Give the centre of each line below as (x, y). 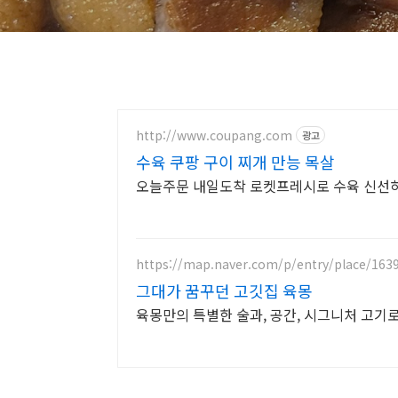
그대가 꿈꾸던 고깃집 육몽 (224, 291)
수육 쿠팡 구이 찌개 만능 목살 (235, 162)
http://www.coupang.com (214, 135)
